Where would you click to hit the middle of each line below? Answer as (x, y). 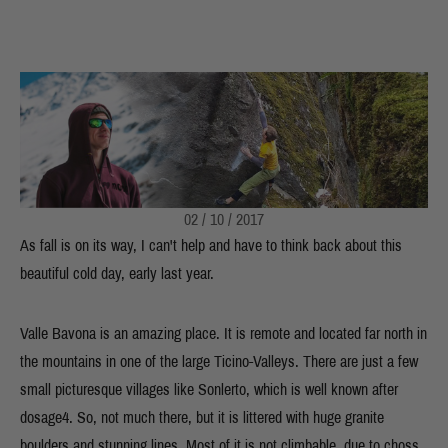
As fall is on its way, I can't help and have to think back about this (211, 245)
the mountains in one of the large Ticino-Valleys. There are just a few (219, 361)
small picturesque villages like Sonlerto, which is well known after (209, 389)
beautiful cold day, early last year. (119, 273)
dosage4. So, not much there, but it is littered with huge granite (202, 417)
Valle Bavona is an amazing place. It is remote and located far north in (223, 333)
